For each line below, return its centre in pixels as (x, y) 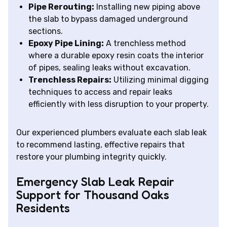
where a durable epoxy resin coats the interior (116, 56)
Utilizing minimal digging (160, 80)
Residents (43, 208)
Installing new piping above (147, 7)
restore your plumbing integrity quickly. (91, 157)
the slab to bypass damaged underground (108, 19)
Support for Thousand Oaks (93, 195)
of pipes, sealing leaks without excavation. (109, 68)
